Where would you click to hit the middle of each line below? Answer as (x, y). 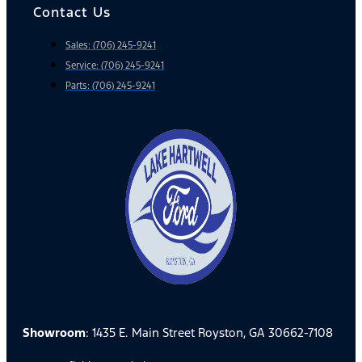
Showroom (54, 332)
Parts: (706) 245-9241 (110, 85)
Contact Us (72, 12)
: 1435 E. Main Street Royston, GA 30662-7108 (209, 332)
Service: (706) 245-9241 (115, 65)
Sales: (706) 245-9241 (111, 45)
